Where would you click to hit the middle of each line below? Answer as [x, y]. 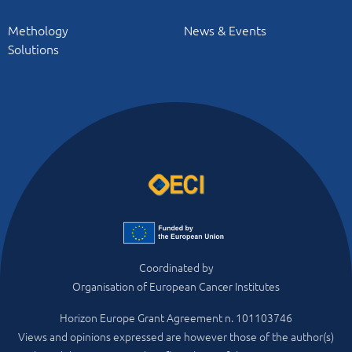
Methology [38, 29]
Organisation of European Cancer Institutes [176, 286]
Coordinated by [176, 267]
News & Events [225, 29]
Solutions [33, 48]
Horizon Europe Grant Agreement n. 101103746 [176, 317]
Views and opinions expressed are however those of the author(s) [176, 336]
